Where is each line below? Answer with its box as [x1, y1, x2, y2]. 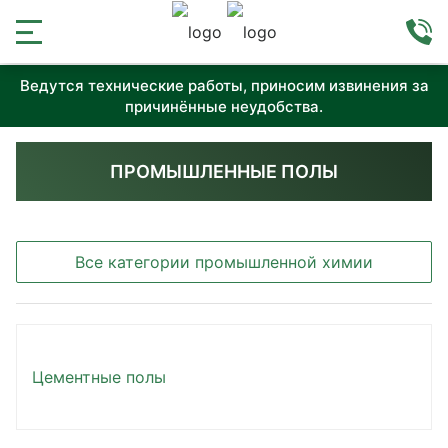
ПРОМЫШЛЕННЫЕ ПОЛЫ [110, 161, 338, 182]
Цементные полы [32, 367, 166, 387]
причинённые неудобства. [125, 97, 323, 116]
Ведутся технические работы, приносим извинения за [19, 76, 429, 95]
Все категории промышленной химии [75, 252, 373, 272]
